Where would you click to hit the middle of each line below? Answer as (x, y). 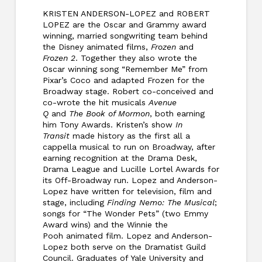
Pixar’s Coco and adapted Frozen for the (123, 80)
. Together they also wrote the (136, 58)
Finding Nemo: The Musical (161, 202)
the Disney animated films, (96, 46)
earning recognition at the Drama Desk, (120, 158)
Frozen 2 (59, 58)
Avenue (162, 102)
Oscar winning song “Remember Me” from (125, 69)
